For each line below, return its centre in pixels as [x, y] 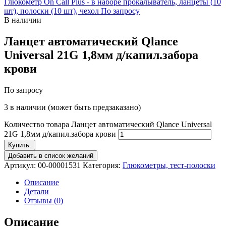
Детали [37, 191]
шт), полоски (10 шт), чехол [51, 11]
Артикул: [21, 165]
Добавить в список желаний [51, 155]
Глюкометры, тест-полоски [169, 165]
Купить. [20, 145]
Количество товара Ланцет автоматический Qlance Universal [108, 124]
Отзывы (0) [44, 200]
